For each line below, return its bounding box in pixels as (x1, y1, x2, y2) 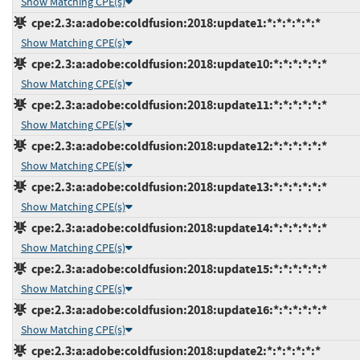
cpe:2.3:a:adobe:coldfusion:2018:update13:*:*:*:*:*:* (27, 178, 327, 196)
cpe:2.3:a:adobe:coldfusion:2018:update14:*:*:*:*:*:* (27, 219, 327, 237)
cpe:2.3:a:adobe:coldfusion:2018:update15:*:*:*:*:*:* (27, 260, 327, 278)
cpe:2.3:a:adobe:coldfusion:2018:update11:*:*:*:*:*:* (27, 96, 327, 114)
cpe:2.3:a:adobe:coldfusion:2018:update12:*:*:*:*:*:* (27, 137, 327, 155)
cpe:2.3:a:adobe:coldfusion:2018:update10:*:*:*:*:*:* (27, 55, 327, 73)
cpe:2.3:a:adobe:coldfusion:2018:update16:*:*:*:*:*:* (27, 301, 327, 319)
